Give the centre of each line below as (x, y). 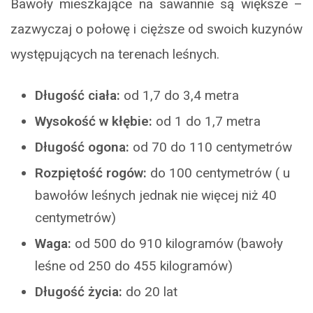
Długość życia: (79, 291)
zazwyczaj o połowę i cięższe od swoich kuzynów (156, 29)
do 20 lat (150, 291)
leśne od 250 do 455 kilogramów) (134, 265)
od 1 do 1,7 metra (206, 121)
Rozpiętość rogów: (91, 173)
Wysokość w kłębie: (94, 121)
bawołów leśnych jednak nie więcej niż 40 (156, 195)
